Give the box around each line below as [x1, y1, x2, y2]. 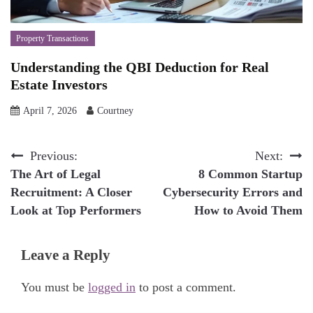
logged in [88, 279, 136, 294]
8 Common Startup [198, 166, 303, 181]
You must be [21, 279, 88, 294]
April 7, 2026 [23, 105, 77, 116]
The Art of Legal [10, 166, 101, 181]
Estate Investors [10, 76, 111, 92]
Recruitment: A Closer [10, 184, 132, 199]
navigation [10, 175, 91, 197]
